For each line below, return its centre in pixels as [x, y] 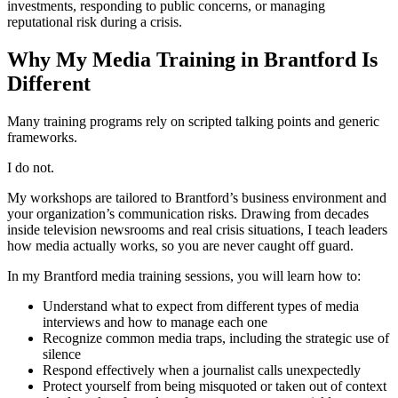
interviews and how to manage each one [155, 322]
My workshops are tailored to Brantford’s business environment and [197, 198]
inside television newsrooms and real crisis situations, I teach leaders [197, 230]
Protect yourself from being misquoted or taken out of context [215, 386]
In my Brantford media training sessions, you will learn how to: [184, 276]
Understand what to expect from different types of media [201, 306]
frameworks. [42, 138]
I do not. [31, 168]
